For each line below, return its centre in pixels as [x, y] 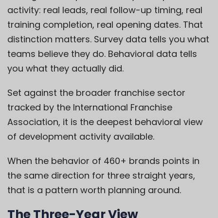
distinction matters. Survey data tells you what [108, 39]
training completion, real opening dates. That [105, 25]
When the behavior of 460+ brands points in [103, 161]
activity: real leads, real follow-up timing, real [105, 10]
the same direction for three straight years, [101, 176]
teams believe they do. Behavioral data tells [102, 54]
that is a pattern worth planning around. [94, 190]
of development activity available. [81, 137]
